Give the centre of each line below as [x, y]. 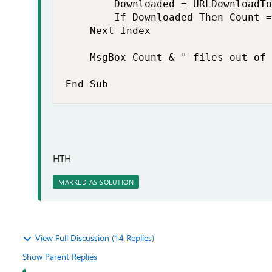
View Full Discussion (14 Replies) [95, 238]
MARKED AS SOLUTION [96, 182]
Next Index [108, 31]
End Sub [87, 84]
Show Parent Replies [60, 257]
